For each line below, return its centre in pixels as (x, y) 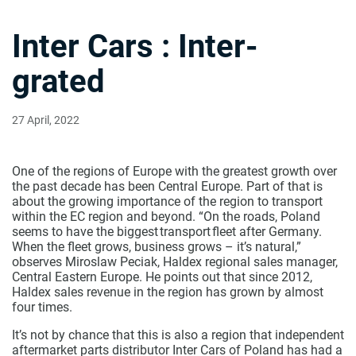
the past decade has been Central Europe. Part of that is (167, 187)
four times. (44, 308)
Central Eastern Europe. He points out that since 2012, (162, 277)
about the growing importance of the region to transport (167, 202)
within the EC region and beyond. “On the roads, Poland (166, 217)
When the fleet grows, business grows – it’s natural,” (157, 247)
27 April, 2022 (46, 120)
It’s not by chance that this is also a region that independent (178, 335)
